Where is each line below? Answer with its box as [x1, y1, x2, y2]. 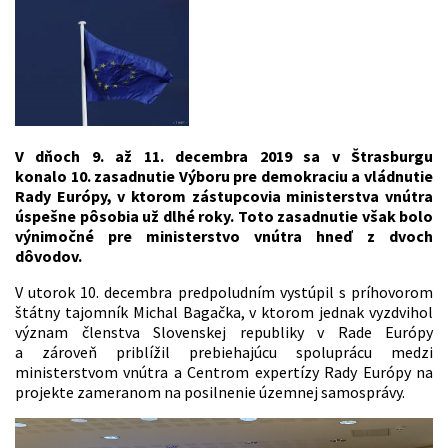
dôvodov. [15, 246, 82, 267]
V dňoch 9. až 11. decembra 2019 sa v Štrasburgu [15, 146, 433, 167]
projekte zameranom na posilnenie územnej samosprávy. [15, 382, 405, 403]
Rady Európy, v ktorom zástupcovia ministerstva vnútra [15, 186, 433, 207]
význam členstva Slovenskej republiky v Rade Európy [15, 322, 433, 343]
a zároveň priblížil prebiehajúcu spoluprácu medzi [15, 342, 433, 363]
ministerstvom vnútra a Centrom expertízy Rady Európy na [15, 362, 433, 383]
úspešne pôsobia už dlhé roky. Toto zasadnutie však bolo [15, 206, 433, 227]
